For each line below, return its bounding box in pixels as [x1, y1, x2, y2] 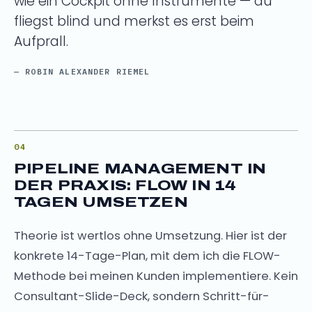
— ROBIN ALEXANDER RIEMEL [14, 65, 150, 77]
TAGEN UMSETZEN [14, 194, 188, 210]
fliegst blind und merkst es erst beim [14, 11, 254, 31]
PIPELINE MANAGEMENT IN [14, 160, 267, 176]
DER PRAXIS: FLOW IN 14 [14, 177, 237, 193]
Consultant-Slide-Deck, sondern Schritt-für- [14, 288, 270, 304]
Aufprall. [14, 31, 68, 51]
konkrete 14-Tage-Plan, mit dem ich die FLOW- [14, 247, 281, 264]
